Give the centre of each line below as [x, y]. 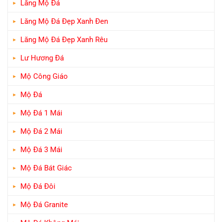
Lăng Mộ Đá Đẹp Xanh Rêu [64, 39]
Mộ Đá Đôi [38, 186]
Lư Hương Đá [42, 58]
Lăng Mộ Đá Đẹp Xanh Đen [64, 21]
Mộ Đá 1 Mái [41, 113]
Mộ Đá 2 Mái [41, 131]
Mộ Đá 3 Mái [41, 149]
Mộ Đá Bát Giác [46, 168]
